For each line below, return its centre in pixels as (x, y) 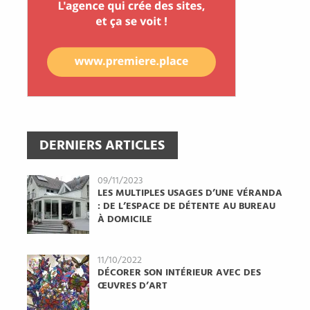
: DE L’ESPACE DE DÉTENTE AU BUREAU (187, 207)
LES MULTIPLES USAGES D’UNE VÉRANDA (190, 194)
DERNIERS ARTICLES (102, 146)
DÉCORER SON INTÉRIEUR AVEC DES (180, 273)
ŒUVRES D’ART (133, 286)
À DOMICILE (125, 220)
